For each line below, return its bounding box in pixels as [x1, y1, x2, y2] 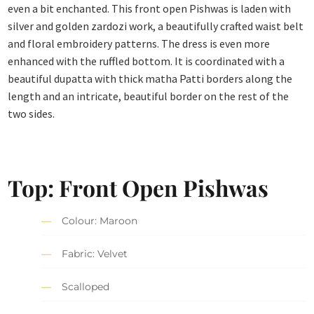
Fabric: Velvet [62, 247, 128, 261]
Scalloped [62, 280, 110, 294]
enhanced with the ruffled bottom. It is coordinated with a [8, 54, 285, 69]
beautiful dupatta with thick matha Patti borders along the [8, 71, 293, 86]
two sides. [8, 107, 55, 121]
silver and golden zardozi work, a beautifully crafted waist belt [8, 19, 304, 34]
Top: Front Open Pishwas [8, 172, 269, 203]
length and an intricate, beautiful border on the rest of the [8, 89, 289, 104]
